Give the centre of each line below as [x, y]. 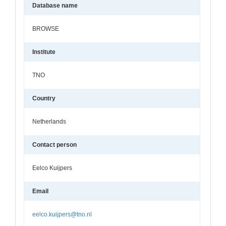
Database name [55, 5]
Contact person [54, 145]
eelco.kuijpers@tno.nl [62, 214]
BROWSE [46, 29]
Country [44, 98]
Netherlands [49, 121]
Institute [44, 52]
